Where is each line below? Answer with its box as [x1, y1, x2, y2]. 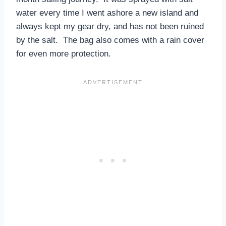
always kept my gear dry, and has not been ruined [16, 21, 204, 31]
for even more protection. [16, 48, 111, 59]
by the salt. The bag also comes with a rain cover [16, 35, 204, 45]
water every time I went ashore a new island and [16, 8, 198, 18]
